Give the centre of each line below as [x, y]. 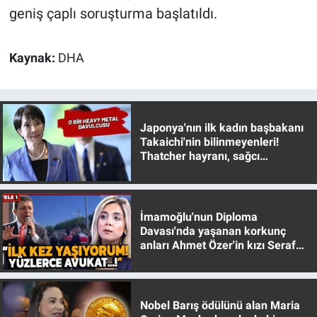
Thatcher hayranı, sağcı [200, 156]
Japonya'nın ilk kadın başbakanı [221, 128]
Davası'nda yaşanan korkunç [213, 231]
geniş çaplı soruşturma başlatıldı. [113, 14]
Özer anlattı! [171, 259]
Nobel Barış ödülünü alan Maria [220, 306]
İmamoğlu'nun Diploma [198, 217]
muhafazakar [174, 171]
